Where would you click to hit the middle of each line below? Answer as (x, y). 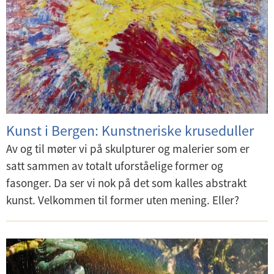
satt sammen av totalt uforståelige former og (115, 166)
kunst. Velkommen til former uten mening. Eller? (123, 200)
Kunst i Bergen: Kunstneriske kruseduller (130, 131)
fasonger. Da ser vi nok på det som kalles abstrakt (126, 183)
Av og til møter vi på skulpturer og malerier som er (128, 149)
